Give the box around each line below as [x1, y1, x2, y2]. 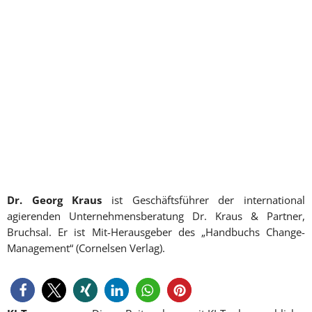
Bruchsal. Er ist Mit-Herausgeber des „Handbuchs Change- [7, 225, 305, 240]
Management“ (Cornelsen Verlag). [7, 241, 165, 256]
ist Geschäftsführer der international [102, 193, 306, 208]
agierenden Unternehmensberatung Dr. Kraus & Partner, [7, 209, 305, 224]
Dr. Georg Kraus [7, 193, 102, 208]
